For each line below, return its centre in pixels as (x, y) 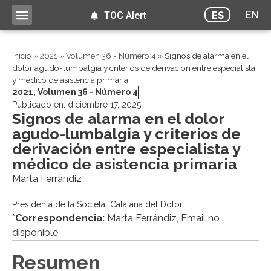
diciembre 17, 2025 (104, 105)
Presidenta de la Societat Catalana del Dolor (97, 205)
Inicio (22, 56)
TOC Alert (125, 15)
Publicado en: (40, 105)
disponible (35, 233)
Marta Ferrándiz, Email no (162, 218)
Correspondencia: (60, 218)
